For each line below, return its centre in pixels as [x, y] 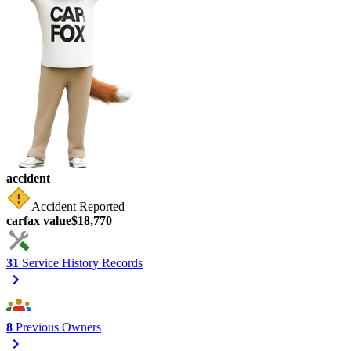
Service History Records [81, 262]
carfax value [39, 220]
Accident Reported [78, 206]
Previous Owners [57, 327]
